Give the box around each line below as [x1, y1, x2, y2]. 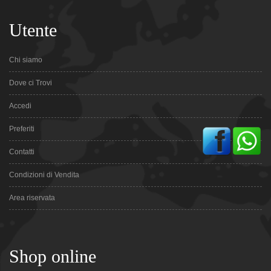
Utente [9, 19, 57, 40]
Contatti [9, 147, 34, 156]
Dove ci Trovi [9, 78, 52, 87]
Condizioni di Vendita [9, 170, 79, 179]
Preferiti [9, 124, 34, 133]
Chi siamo [9, 55, 42, 64]
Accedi [9, 101, 31, 110]
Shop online [9, 246, 96, 266]
